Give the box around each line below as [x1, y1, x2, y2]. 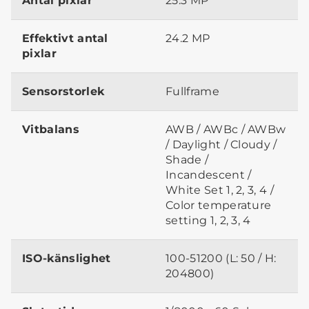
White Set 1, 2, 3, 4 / [166, 183, 275, 197]
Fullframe [166, 84, 219, 98]
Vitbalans [22, 122, 79, 136]
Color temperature [166, 198, 272, 212]
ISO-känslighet [22, 251, 111, 265]
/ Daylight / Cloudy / [166, 137, 277, 151]
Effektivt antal [22, 31, 108, 45]
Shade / [166, 152, 209, 166]
